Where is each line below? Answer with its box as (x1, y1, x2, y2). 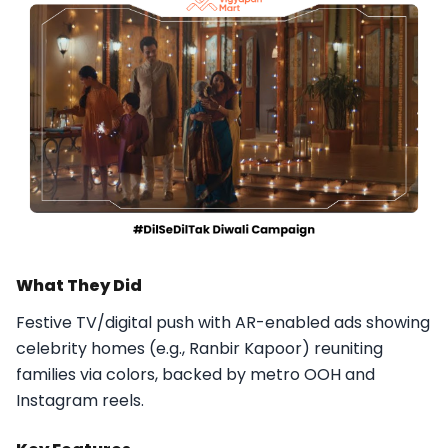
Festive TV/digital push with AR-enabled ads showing (16, 310, 430, 334)
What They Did (16, 273, 142, 297)
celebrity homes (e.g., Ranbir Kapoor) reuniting (16, 336, 383, 360)
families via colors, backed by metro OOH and (16, 362, 375, 386)
